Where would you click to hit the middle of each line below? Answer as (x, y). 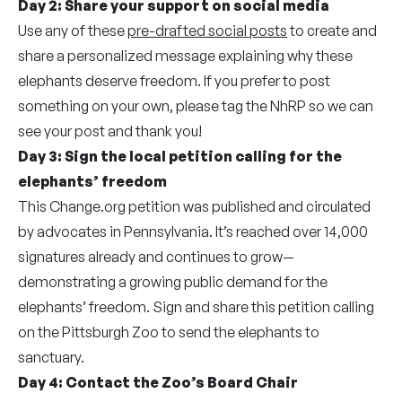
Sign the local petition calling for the (203, 156)
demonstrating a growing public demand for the (173, 282)
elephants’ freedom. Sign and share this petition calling (196, 307)
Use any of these (73, 31)
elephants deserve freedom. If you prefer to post (174, 81)
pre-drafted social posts (207, 31)
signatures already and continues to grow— (156, 257)
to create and (332, 31)
